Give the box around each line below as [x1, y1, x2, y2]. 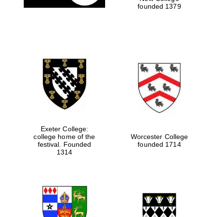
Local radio [170, 12, 197, 18]
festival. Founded [37, 140, 92, 148]
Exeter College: [40, 124, 89, 133]
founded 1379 [138, 2, 181, 10]
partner [175, 16, 192, 23]
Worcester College [130, 132, 188, 140]
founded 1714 [138, 140, 181, 148]
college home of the [33, 132, 95, 140]
